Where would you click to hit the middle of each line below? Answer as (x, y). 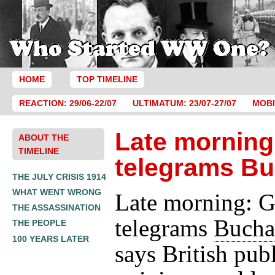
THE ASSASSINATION (56, 208)
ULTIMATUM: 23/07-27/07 (184, 103)
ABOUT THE (44, 137)
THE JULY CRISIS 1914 (59, 176)
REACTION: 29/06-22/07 (68, 103)
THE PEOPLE (39, 223)
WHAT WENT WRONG (57, 192)
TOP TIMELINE (107, 79)
